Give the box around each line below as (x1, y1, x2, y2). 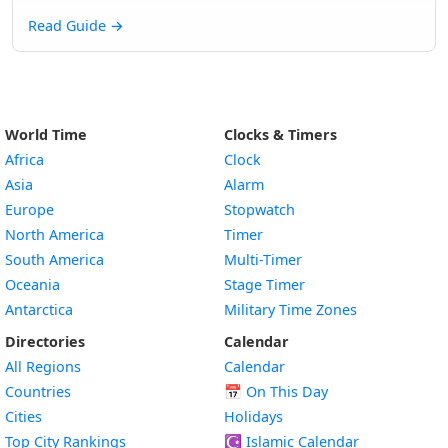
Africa (5, 150, 44, 169)
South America (5, 250, 104, 269)
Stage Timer (224, 275, 305, 294)
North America (5, 225, 104, 244)
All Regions (5, 357, 81, 376)
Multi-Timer (224, 250, 302, 269)
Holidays (224, 407, 283, 426)
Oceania (5, 275, 60, 294)
